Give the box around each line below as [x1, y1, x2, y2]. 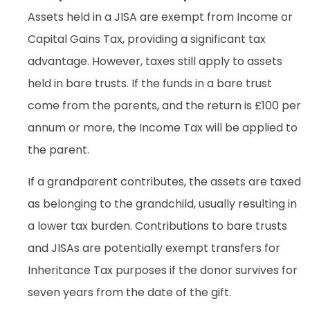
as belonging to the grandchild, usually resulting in [28, 196, 297, 212]
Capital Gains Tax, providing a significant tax [28, 30, 266, 47]
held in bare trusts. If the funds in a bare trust [28, 75, 272, 91]
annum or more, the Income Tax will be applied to [28, 119, 298, 136]
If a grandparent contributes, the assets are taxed [28, 174, 301, 190]
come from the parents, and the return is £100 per [28, 97, 301, 113]
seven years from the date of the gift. [28, 284, 231, 301]
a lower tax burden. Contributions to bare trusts [28, 218, 287, 235]
